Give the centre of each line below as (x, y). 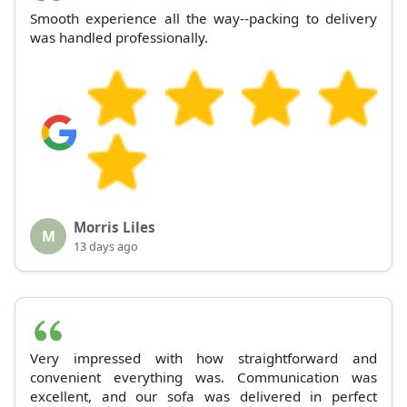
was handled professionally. (119, 38)
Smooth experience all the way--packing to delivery (203, 19)
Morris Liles (114, 228)
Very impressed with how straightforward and (203, 358)
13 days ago (106, 247)
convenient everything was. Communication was (203, 377)
